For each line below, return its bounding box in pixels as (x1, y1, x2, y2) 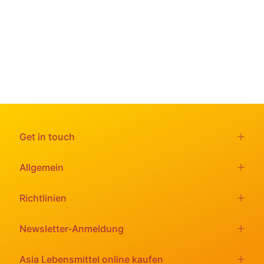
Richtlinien (19, 192, 67, 204)
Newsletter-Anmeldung (19, 222, 124, 235)
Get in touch (19, 130, 75, 143)
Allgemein (19, 161, 64, 173)
